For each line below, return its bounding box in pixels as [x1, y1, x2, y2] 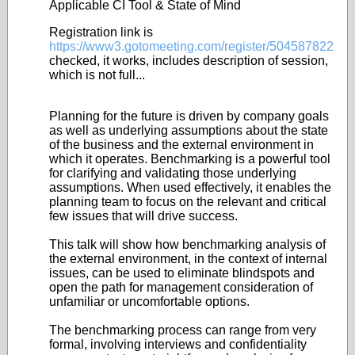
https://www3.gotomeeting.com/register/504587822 [49, 40, 334, 53]
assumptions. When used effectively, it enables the [49, 181, 331, 194]
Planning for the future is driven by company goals [49, 109, 329, 123]
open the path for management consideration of [49, 281, 313, 294]
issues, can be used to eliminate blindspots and [49, 266, 315, 280]
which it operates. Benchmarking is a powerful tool [49, 152, 330, 166]
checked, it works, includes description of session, [49, 54, 328, 67]
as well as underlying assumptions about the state [49, 124, 328, 137]
